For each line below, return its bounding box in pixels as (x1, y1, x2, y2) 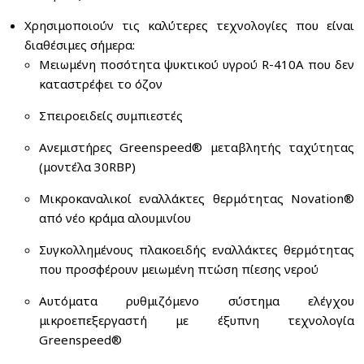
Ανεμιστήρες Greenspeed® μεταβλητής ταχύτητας (39, 139, 354, 155)
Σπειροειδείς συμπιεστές (39, 107, 183, 123)
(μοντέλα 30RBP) (39, 158, 136, 175)
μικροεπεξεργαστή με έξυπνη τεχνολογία (39, 312, 354, 328)
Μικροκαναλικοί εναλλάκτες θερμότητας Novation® (39, 190, 354, 206)
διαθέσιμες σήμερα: (24, 37, 135, 53)
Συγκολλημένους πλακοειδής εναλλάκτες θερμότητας (39, 241, 354, 258)
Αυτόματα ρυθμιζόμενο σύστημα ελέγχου (39, 292, 354, 309)
